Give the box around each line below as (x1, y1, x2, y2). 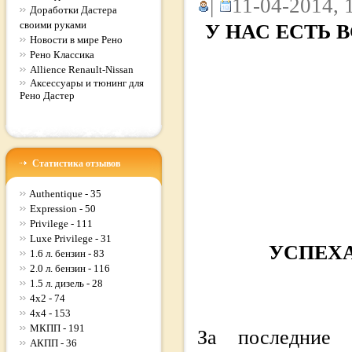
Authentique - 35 (29, 188, 101, 200)
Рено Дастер (20, 90, 75, 101)
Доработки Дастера (30, 4, 117, 16)
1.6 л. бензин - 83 (30, 247, 104, 259)
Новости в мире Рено (30, 34, 123, 46)
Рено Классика (30, 49, 94, 60)
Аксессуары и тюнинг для (27, 77, 144, 89)
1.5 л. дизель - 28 (30, 277, 103, 289)
